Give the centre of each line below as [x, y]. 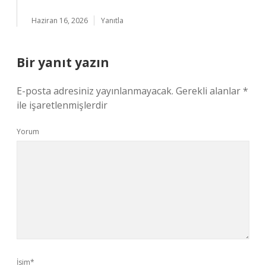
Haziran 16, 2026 [60, 20]
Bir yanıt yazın [63, 62]
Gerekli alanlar [209, 91]
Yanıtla [112, 20]
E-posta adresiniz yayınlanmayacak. [95, 91]
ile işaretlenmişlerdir [62, 105]
